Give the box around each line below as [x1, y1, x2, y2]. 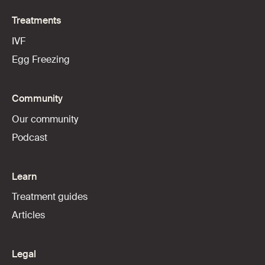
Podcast [11, 131, 47, 144]
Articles [11, 209, 45, 222]
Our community [11, 112, 78, 125]
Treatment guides [11, 190, 88, 203]
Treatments [11, 14, 61, 27]
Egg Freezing [11, 53, 70, 66]
